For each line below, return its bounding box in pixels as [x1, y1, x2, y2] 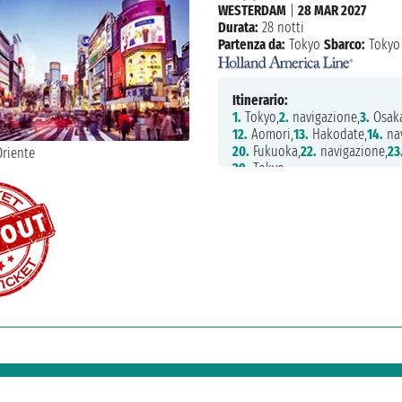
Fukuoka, [249, 143, 301, 161]
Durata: [217, 18, 258, 36]
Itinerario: [232, 92, 288, 109]
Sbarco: [323, 35, 365, 53]
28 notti [258, 18, 304, 36]
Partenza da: [217, 35, 285, 53]
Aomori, [247, 126, 293, 144]
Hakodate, [308, 126, 367, 144]
